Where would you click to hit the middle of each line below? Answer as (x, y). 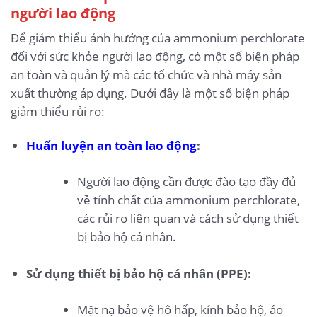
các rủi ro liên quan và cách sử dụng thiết (188, 219)
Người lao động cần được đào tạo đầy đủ (187, 182)
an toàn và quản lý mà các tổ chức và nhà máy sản (146, 75)
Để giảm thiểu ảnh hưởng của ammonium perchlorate (158, 38)
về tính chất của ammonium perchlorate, (189, 200)
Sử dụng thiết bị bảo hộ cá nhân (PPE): (138, 273)
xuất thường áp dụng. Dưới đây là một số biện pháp (150, 93)
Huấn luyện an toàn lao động (111, 146)
